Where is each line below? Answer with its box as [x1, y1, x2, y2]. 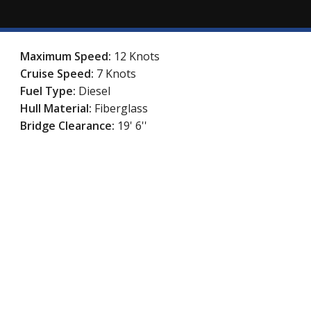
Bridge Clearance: [20, 118, 118, 134]
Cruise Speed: [20, 66, 97, 82]
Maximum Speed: [20, 49, 115, 65]
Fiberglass [94, 101, 149, 117]
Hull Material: [20, 101, 95, 117]
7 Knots [96, 66, 137, 82]
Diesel [78, 83, 111, 99]
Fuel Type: [20, 83, 79, 99]
